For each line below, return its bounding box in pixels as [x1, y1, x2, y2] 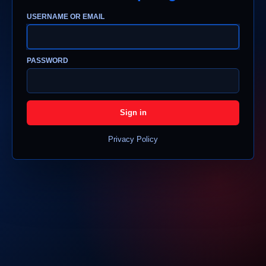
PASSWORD [27, 56, 68, 65]
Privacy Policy [108, 134, 158, 144]
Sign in [119, 108, 147, 118]
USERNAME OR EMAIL [27, 12, 104, 21]
